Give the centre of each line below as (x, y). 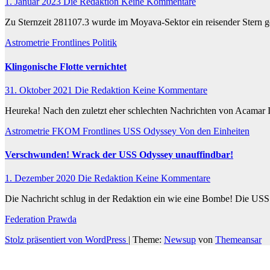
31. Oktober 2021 (40, 90)
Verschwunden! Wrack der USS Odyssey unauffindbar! (119, 155)
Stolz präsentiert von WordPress (67, 240)
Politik (105, 43)
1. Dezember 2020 (41, 178)
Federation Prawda (41, 219)
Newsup (180, 240)
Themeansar (238, 240)
